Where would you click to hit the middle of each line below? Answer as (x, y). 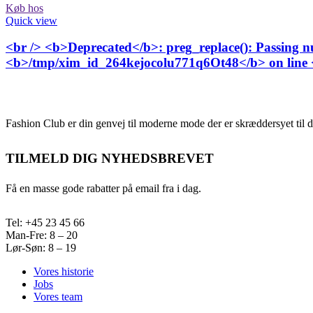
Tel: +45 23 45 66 (45, 223)
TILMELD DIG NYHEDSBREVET (110, 159)
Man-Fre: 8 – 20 (42, 235)
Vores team (58, 297)
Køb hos (24, 8)
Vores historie (64, 272)
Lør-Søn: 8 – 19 (41, 248)
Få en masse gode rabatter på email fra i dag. (103, 189)
